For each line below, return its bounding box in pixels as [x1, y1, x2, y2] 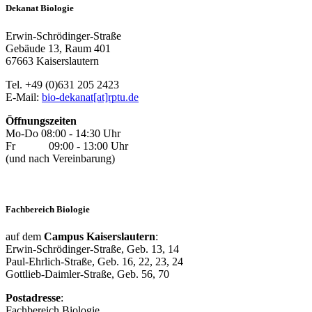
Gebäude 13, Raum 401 [6, 42, 111, 54]
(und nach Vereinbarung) [6, 152, 115, 164]
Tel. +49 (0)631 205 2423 [6, 78, 119, 91]
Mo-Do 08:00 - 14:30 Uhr [6, 127, 120, 139]
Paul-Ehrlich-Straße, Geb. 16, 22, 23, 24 [6, 255, 183, 267]
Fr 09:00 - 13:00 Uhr [6, 139, 128, 152]
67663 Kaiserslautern [6, 54, 99, 67]
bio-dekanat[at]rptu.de [42, 91, 139, 103]
